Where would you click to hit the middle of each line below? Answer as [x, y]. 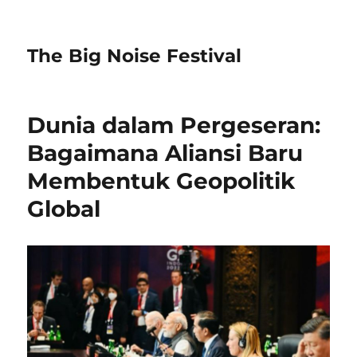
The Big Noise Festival [135, 56]
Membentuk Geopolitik [161, 181]
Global [64, 209]
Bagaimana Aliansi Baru [165, 153]
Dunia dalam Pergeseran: [174, 125]
